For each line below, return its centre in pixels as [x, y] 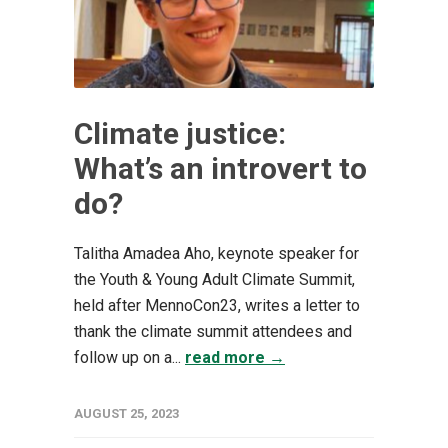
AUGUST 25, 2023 [126, 413]
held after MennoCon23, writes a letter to [217, 305]
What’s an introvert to [220, 168]
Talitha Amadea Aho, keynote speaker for [216, 253]
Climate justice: [180, 133]
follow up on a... [129, 357]
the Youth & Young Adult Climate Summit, [214, 279]
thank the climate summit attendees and [213, 331]
